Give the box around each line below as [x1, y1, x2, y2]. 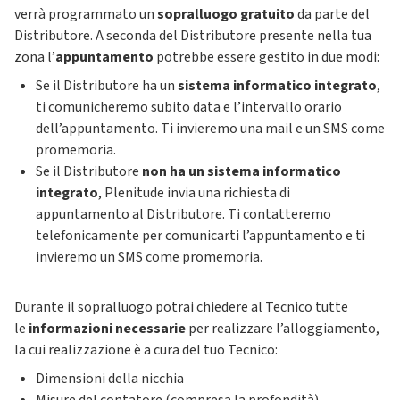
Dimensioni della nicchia [36, 369, 184, 388]
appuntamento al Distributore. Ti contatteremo [36, 204, 331, 224]
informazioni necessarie [26, 319, 188, 338]
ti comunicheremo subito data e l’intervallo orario [36, 97, 342, 117]
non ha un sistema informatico [142, 162, 341, 181]
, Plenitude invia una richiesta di [98, 183, 290, 203]
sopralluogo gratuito [157, 4, 295, 24]
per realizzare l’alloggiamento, [188, 319, 379, 338]
